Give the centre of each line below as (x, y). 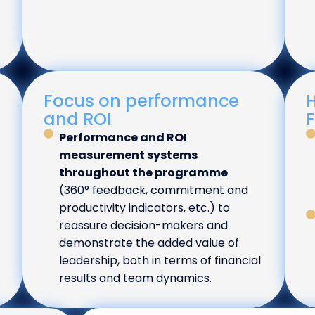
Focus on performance (141, 101)
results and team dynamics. (136, 278)
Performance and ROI (123, 138)
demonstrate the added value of (149, 243)
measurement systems (129, 155)
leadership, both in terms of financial (160, 261)
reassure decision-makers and (144, 226)
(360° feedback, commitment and (154, 191)
